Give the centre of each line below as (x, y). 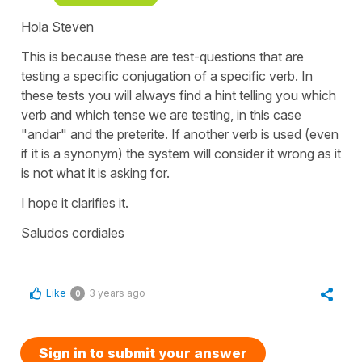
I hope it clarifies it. (75, 203)
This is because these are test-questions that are (162, 57)
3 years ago (117, 293)
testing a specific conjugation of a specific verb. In (167, 76)
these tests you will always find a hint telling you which (179, 96)
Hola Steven (57, 27)
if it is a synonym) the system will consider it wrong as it (181, 154)
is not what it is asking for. (97, 173)
